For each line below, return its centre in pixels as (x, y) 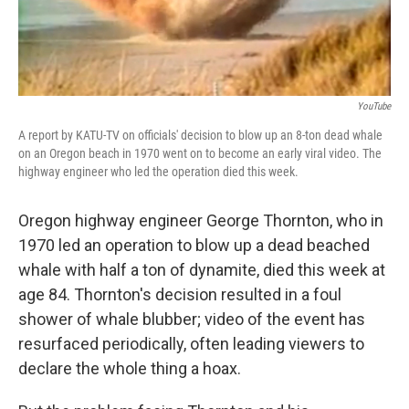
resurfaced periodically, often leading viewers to (191, 344)
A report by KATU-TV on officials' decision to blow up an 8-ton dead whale (200, 136)
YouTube (374, 107)
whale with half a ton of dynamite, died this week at (202, 270)
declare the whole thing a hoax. (130, 369)
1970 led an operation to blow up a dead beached (194, 246)
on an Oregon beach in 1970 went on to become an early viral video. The (200, 154)
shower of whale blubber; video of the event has (192, 320)
